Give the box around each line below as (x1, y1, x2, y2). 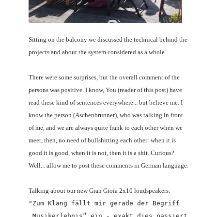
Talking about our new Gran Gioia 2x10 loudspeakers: (28, 186, 170, 194)
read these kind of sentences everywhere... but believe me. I (28, 98, 183, 106)
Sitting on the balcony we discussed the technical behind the (28, 35, 187, 43)
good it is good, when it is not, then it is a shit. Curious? (28, 149, 174, 156)
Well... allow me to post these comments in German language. (28, 161, 188, 169)
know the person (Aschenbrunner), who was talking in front (28, 111, 183, 119)
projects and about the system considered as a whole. (28, 48, 166, 56)
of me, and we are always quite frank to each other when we (28, 124, 183, 131)
